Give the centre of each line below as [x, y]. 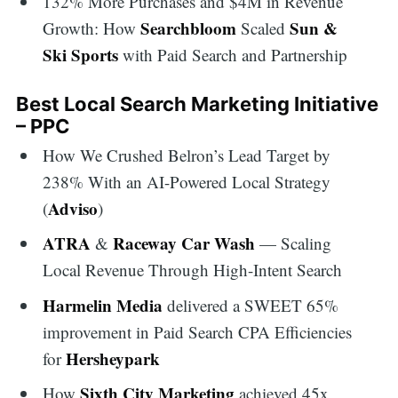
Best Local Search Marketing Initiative [197, 104]
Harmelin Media [105, 305]
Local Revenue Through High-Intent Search [193, 270]
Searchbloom [189, 28]
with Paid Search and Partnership [233, 54]
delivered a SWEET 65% [253, 305]
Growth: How [92, 28]
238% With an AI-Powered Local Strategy [187, 181]
